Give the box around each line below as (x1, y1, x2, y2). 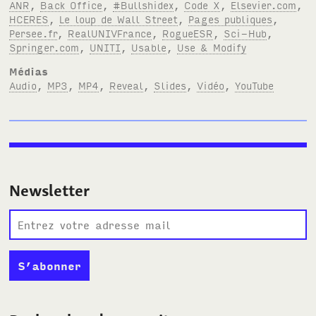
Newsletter (9, 179, 90, 201)
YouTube (235, 78, 274, 92)
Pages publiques (188, 11, 273, 25)
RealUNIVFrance (68, 25, 152, 39)
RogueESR (162, 25, 214, 39)
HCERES (9, 11, 49, 25)
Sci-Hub (224, 25, 267, 39)
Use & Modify (177, 39, 247, 54)
